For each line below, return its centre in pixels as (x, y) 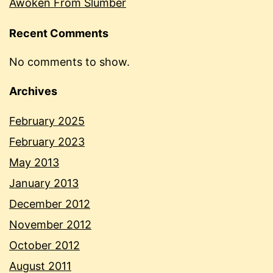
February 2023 (47, 142)
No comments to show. (69, 62)
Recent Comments (59, 34)
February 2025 (47, 121)
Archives (33, 91)
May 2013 (34, 163)
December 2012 (50, 204)
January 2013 (44, 183)
